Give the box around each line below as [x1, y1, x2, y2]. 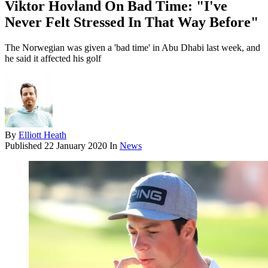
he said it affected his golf [5, 53, 101, 64]
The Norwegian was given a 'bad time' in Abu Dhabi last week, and [5, 42, 260, 53]
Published [5, 141, 44, 151]
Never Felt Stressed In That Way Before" [5, 14, 258, 31]
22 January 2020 [44, 141, 107, 151]
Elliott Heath [19, 130, 66, 141]
